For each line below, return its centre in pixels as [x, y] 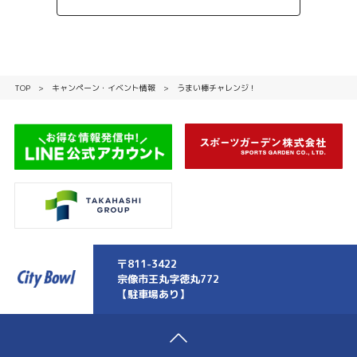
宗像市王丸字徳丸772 [168, 279]
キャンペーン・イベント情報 [103, 87]
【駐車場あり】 [153, 294]
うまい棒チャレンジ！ [216, 87]
